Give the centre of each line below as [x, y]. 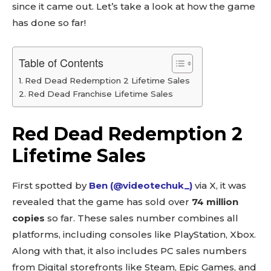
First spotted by [51, 185]
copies [28, 218]
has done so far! [49, 23]
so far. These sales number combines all [142, 218]
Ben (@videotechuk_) [141, 185]
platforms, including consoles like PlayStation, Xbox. [134, 234]
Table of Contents [61, 63]
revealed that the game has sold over [102, 202]
